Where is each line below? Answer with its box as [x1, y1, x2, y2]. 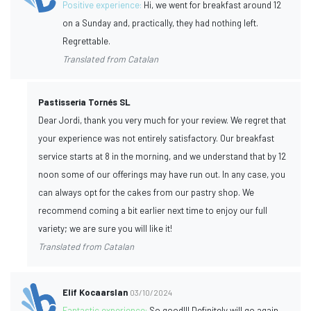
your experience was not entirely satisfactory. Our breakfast [38, 132, 274, 144]
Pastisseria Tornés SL [38, 96, 131, 108]
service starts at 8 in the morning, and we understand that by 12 [38, 150, 286, 162]
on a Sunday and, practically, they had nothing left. [62, 17, 259, 28]
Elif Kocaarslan [62, 286, 128, 298]
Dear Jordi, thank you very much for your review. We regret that [38, 114, 286, 126]
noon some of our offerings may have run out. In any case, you [38, 168, 285, 180]
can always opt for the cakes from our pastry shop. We [38, 186, 254, 198]
